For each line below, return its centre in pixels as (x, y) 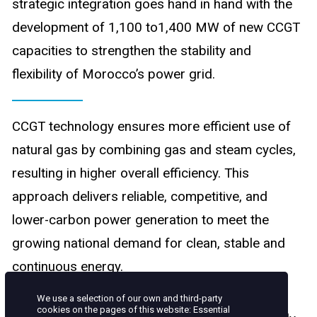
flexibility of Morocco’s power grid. (114, 75)
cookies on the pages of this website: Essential (133, 309)
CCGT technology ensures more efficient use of (152, 127)
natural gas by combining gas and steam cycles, (154, 150)
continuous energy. (68, 267)
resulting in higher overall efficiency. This (131, 174)
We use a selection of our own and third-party (129, 298)
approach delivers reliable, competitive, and (140, 197)
